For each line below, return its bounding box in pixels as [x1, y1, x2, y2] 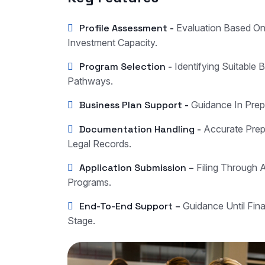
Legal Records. [67, 138, 131, 150]
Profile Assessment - [79, 22, 174, 35]
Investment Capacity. [67, 37, 157, 49]
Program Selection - [79, 60, 172, 73]
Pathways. [67, 75, 113, 88]
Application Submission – [79, 161, 196, 174]
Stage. [67, 215, 95, 227]
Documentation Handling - [79, 123, 201, 136]
